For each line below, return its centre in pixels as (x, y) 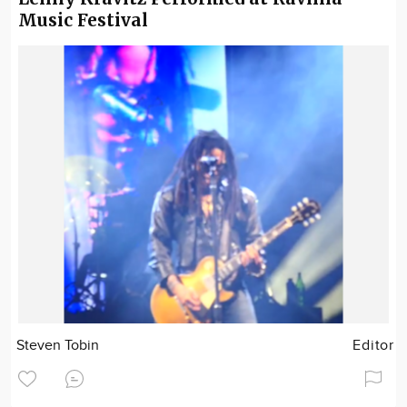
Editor (373, 346)
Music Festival (83, 20)
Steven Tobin (58, 346)
